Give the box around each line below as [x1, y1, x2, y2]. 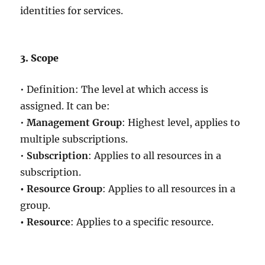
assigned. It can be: [20, 100, 111, 112]
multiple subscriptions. [20, 133, 128, 145]
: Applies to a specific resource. [70, 216, 214, 228]
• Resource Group [20, 183, 103, 195]
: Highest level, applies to [122, 117, 241, 128]
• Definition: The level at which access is [20, 83, 209, 95]
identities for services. [20, 5, 124, 17]
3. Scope [20, 52, 59, 64]
